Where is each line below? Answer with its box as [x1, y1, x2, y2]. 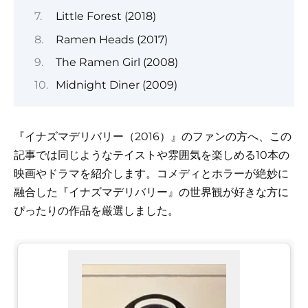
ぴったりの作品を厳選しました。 [14, 204, 179, 218]
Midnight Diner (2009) [55, 78, 177, 92]
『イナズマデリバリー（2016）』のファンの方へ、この [14, 130, 291, 144]
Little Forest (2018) [55, 10, 156, 23]
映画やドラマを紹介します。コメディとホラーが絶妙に [14, 167, 289, 181]
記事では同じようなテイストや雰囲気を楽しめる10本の [14, 148, 289, 162]
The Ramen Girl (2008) [55, 55, 178, 69]
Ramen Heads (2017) [55, 32, 168, 46]
